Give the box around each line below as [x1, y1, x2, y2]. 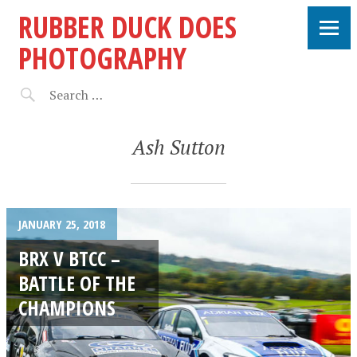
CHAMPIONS [18, 293, 116, 321]
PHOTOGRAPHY [18, 37, 186, 78]
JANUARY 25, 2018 [18, 216, 105, 232]
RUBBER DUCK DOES [18, 6, 237, 47]
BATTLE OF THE [18, 269, 135, 296]
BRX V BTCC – [18, 244, 120, 272]
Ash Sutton [131, 134, 226, 160]
